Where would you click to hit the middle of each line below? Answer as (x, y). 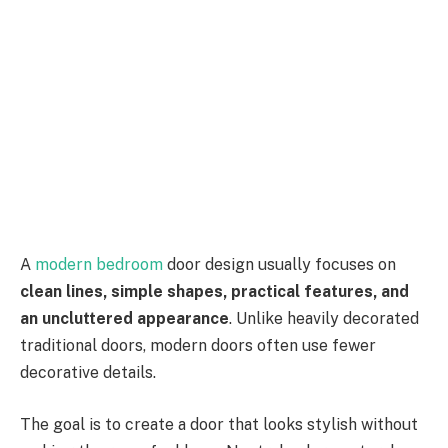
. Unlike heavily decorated (324, 319)
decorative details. (88, 373)
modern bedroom (99, 265)
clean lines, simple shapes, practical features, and (214, 292)
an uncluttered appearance (124, 319)
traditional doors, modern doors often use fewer (198, 346)
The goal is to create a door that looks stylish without (219, 424)
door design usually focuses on (279, 265)
